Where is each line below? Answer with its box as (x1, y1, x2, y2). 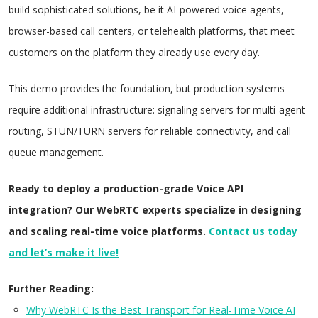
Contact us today (209, 224, 297, 238)
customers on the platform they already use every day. (9, 45, 260, 59)
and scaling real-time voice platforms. (9, 224, 209, 238)
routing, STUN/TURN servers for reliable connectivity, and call (9, 124, 291, 138)
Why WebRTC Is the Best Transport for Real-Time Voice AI (26, 302, 295, 317)
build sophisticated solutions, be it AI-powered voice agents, (9, 2, 284, 16)
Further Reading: (9, 281, 94, 295)
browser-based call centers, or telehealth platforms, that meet (9, 23, 295, 38)
